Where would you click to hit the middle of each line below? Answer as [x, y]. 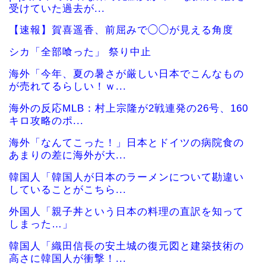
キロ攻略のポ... [46, 121]
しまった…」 [41, 224]
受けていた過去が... [57, 8]
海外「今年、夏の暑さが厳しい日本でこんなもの [126, 74]
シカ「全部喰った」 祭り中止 [80, 52]
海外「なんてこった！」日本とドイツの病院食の [126, 142]
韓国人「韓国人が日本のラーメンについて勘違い [126, 177]
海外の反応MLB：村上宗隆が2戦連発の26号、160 [129, 109]
